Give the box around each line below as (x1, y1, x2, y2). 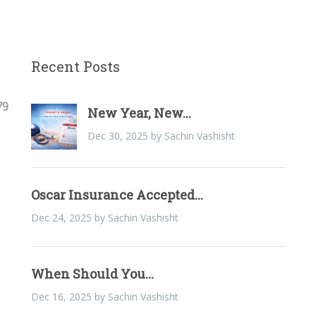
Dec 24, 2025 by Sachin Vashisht (31, 210, 178, 224)
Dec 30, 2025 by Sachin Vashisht (87, 128, 235, 142)
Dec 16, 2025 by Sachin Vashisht (31, 289, 178, 303)
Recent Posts (31, 56, 120, 75)
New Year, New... (87, 104, 191, 121)
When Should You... (31, 265, 154, 282)
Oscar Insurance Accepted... (31, 186, 203, 203)
